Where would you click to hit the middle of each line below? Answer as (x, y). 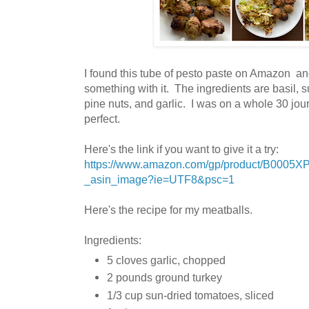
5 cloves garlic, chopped (166, 260)
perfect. (102, 119)
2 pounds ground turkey (165, 278)
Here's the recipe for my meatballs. (168, 210)
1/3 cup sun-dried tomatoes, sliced (190, 295)
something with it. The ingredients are (178, 89)
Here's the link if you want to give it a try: (181, 149)
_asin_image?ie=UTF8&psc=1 (159, 180)
